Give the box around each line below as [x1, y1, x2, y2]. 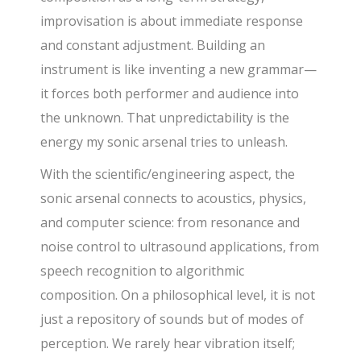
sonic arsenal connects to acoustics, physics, [40, 189, 307, 207]
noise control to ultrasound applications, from [40, 237, 320, 255]
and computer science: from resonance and [40, 213, 301, 231]
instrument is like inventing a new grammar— [40, 60, 317, 78]
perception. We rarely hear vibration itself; [40, 334, 296, 352]
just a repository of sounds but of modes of [40, 309, 305, 328]
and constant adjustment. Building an [40, 35, 266, 54]
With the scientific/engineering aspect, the [40, 164, 296, 183]
